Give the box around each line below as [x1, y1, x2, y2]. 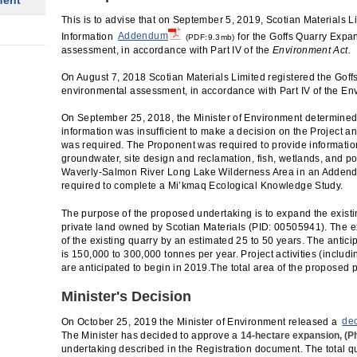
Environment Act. [273, 44, 351, 56]
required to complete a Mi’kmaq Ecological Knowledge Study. [61, 180, 343, 192]
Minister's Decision [61, 288, 191, 304]
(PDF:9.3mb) [182, 32, 235, 41]
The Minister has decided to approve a [61, 329, 241, 341]
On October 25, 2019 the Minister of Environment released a [61, 316, 340, 328]
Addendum [117, 30, 168, 42]
